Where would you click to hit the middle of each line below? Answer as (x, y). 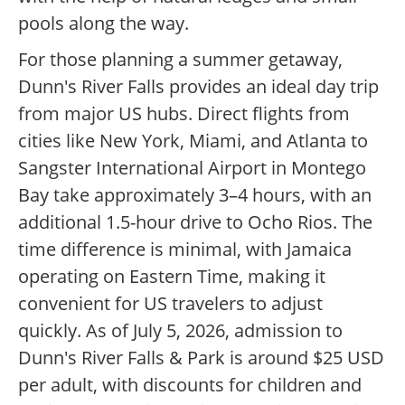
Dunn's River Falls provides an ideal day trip (198, 87)
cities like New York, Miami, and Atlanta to (193, 141)
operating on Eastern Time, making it (172, 277)
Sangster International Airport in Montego (192, 168)
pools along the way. (104, 24)
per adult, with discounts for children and (190, 385)
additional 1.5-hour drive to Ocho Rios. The (195, 222)
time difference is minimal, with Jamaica (185, 250)
